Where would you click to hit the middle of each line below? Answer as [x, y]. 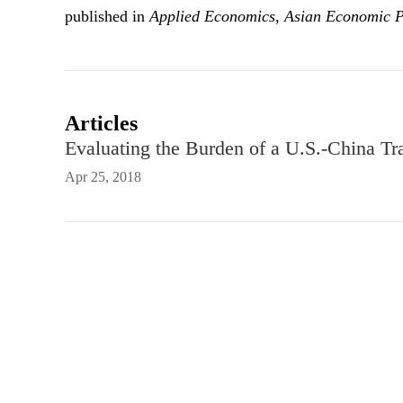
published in [107, 16]
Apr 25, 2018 [103, 177]
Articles [101, 123]
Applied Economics [212, 16]
